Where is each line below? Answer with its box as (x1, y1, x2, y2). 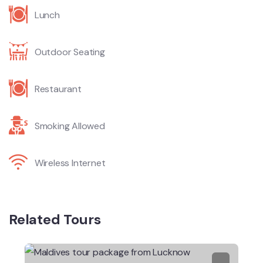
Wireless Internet (34, 156, 106, 169)
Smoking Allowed (34, 119, 105, 132)
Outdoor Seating (34, 45, 105, 58)
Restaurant (34, 82, 82, 95)
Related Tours (9, 210, 101, 228)
